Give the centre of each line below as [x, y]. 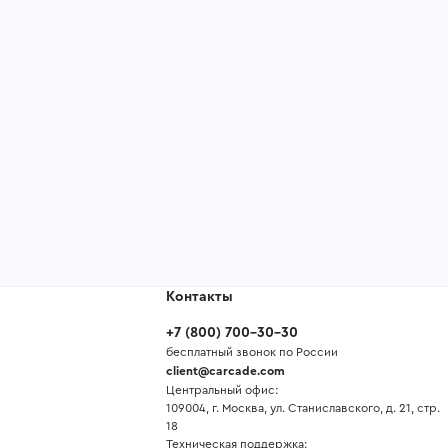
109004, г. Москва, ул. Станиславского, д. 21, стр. [303, 408]
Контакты [200, 297]
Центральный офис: [222, 390]
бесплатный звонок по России [252, 352]
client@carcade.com [226, 371]
